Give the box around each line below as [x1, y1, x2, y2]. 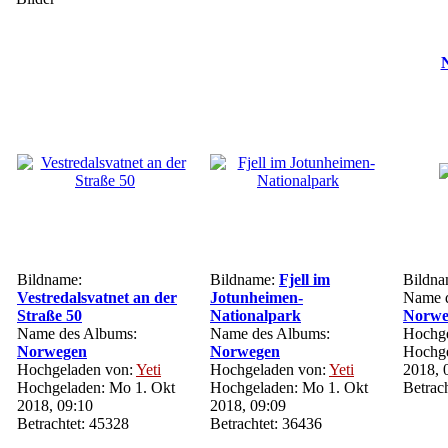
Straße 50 [17, 307, 82, 324]
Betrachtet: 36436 [210, 415, 322, 432]
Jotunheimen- [210, 289, 303, 306]
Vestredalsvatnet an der [17, 289, 177, 306]
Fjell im [279, 271, 330, 288]
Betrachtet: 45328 [17, 415, 129, 432]
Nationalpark [210, 307, 301, 324]
